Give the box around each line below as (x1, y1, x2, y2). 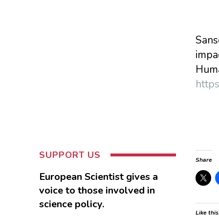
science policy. (39, 197, 104, 211)
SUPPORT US (39, 149, 101, 161)
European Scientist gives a (39, 170, 158, 183)
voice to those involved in (39, 183, 155, 197)
